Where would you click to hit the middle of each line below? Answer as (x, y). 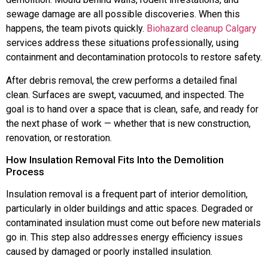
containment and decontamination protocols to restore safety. (134, 57)
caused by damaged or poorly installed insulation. (109, 252)
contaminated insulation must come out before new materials (133, 223)
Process (25, 172)
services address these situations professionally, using (122, 43)
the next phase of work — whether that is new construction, (128, 123)
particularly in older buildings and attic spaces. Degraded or (130, 209)
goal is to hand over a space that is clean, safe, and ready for (132, 109)
